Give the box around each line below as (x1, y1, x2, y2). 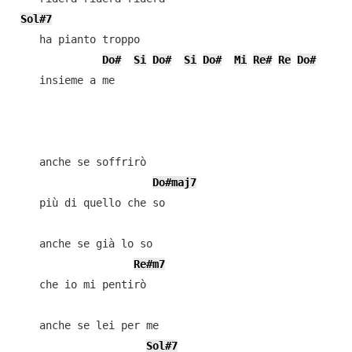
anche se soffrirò (13, 156, 146, 168)
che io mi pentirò (13, 278, 146, 291)
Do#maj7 (152, 176, 196, 189)
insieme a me (13, 74, 115, 86)
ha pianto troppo (13, 33, 140, 46)
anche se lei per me (13, 319, 159, 332)
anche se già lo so (13, 237, 152, 250)
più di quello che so (13, 196, 165, 209)
